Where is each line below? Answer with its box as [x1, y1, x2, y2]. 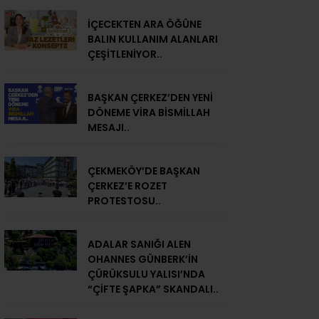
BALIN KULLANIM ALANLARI [88, 32, 218, 47]
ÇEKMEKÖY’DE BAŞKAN [88, 164, 200, 179]
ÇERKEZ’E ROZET [88, 179, 167, 194]
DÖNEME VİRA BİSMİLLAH [88, 105, 210, 120]
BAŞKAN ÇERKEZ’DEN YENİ [88, 90, 213, 105]
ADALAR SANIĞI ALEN [88, 237, 191, 252]
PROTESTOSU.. [88, 194, 161, 209]
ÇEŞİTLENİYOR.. [88, 47, 162, 62]
